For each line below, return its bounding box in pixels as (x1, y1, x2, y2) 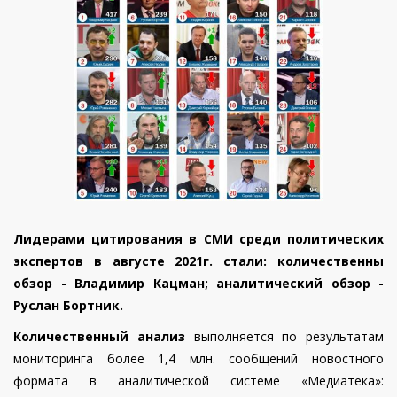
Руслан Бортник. (13, 296, 123, 314)
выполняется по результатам (184, 327, 384, 345)
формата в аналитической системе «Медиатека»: (13, 371, 384, 389)
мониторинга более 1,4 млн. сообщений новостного (13, 349, 384, 367)
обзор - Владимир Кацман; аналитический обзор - (13, 274, 384, 292)
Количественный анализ (13, 327, 185, 345)
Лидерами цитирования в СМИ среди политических (13, 230, 384, 247)
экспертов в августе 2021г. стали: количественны (13, 252, 384, 269)
